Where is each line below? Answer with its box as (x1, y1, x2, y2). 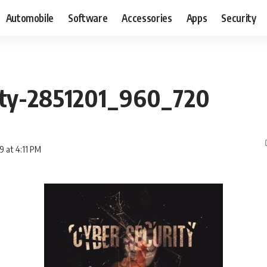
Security (221, 11, 256, 24)
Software (68, 11, 108, 24)
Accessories (122, 11, 172, 24)
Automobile (5, 11, 54, 24)
